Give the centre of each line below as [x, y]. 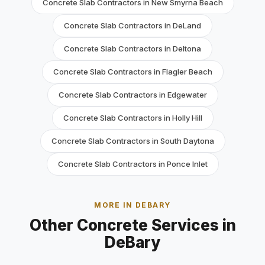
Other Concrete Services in [132, 225]
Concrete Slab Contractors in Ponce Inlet [132, 164]
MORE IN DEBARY [132, 205]
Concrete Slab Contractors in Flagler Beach [132, 72]
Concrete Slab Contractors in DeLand [132, 25]
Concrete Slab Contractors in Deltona [132, 49]
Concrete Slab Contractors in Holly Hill [132, 118]
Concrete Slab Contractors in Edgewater [132, 95]
